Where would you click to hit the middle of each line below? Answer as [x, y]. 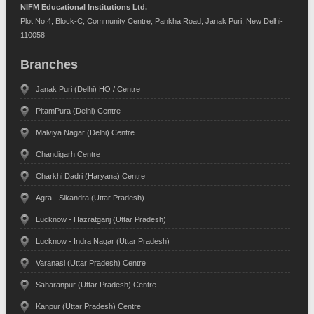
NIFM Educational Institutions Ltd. [83, 7]
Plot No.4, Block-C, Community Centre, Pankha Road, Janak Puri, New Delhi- [151, 21]
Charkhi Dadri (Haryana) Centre [90, 176]
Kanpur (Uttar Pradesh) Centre [88, 307]
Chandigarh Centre [68, 155]
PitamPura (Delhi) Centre [78, 111]
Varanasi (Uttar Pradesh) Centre [90, 263]
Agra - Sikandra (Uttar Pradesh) [90, 198]
